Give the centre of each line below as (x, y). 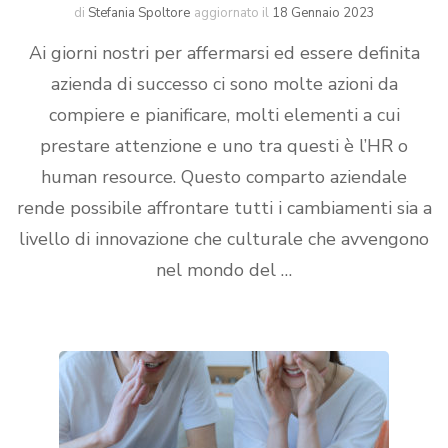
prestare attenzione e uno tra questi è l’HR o (224, 146)
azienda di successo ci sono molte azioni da (224, 84)
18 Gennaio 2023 (323, 13)
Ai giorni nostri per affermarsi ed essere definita (224, 53)
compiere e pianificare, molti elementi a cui (224, 115)
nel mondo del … (224, 270)
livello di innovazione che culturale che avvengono (224, 239)
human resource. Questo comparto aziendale (224, 177)
